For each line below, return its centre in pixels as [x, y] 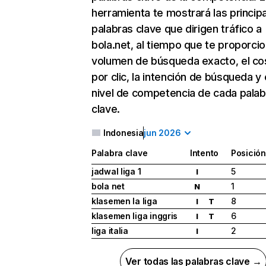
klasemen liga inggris [135, 216]
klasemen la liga [124, 201]
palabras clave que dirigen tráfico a [177, 29]
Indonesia [123, 133]
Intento [205, 153]
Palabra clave [120, 153]
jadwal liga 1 [116, 172]
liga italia [110, 231]
